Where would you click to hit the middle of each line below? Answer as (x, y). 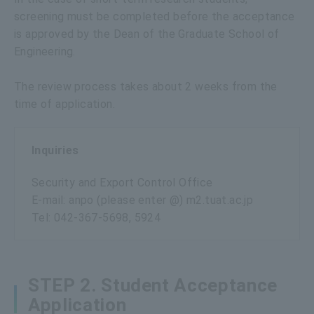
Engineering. (45, 51)
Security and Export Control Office (122, 182)
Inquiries (55, 150)
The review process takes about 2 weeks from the (146, 86)
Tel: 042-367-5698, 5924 (96, 217)
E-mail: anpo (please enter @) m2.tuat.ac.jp (143, 200)
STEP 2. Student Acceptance (153, 285)
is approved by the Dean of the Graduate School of (147, 34)
